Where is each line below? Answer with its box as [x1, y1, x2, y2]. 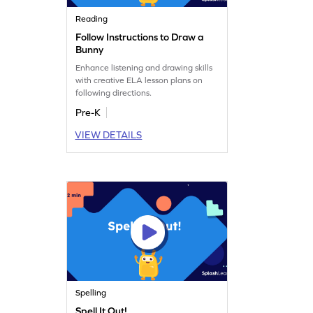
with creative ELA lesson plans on [75, 75, 203, 85]
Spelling [75, 287, 107, 298]
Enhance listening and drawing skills [75, 62, 213, 73]
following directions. [75, 87, 152, 98]
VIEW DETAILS [75, 129, 143, 140]
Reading [75, 13, 108, 24]
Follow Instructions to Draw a [75, 31, 204, 43]
